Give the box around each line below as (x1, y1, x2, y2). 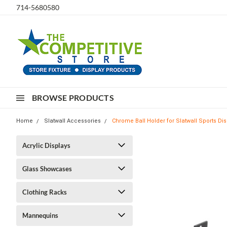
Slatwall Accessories (44, 118, 101, 124)
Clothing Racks (22, 188, 67, 196)
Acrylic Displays (22, 141, 70, 149)
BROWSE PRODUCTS (32, 93, 114, 102)
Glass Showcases (22, 165, 72, 173)
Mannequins (22, 211, 58, 219)
